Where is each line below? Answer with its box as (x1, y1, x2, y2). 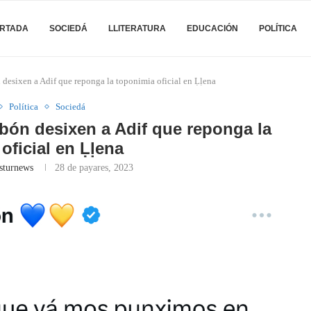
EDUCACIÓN (187, 24, 238, 33)
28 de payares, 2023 (54, 162, 133, 173)
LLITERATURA (108, 24, 166, 33)
